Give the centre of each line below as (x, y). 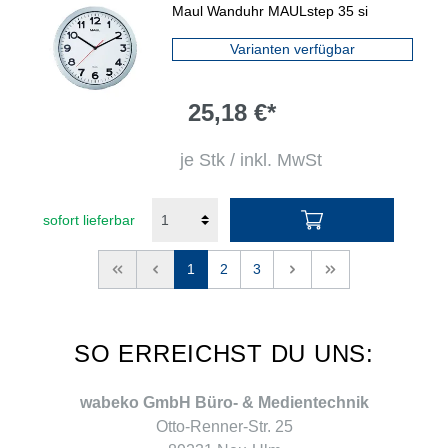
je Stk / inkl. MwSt (251, 160)
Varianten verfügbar (293, 49)
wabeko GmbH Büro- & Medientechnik (224, 402)
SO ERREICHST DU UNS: (224, 353)
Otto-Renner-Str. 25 (224, 426)
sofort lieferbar (89, 219)
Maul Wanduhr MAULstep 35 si (270, 11)
